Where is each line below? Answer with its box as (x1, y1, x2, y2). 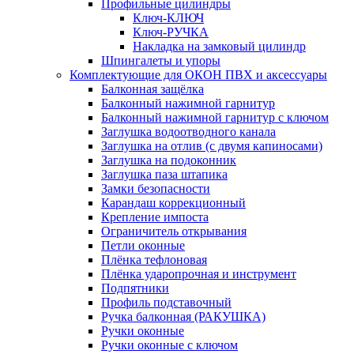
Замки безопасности (101, 181, 210, 195)
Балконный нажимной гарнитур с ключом (101, 110, 329, 124)
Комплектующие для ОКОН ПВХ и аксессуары (70, 67, 327, 81)
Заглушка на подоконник (101, 153, 236, 167)
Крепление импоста (101, 209, 209, 224)
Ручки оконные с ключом (101, 337, 238, 352)
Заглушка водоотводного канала (101, 124, 276, 138)
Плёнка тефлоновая (101, 252, 207, 266)
